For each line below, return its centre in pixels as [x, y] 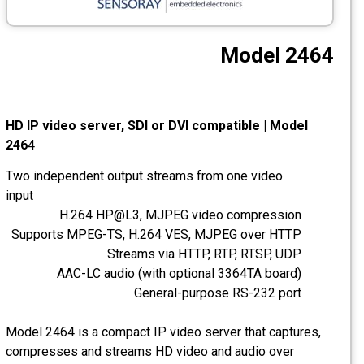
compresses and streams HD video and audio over [162, 352]
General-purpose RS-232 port [230, 293]
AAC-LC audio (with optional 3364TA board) [191, 274]
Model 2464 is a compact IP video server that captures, [175, 332]
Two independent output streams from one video [156, 176]
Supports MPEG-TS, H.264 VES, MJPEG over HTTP [169, 235]
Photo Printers [239, 54]
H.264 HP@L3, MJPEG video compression [193, 215]
